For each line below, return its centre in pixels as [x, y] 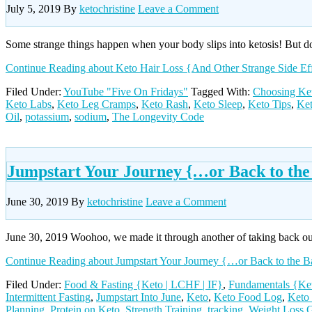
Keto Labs [29, 104]
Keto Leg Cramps [96, 104]
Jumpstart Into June [139, 297]
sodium [91, 116]
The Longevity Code [158, 116]
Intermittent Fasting [48, 297]
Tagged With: [222, 91]
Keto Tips [270, 104]
